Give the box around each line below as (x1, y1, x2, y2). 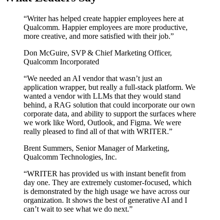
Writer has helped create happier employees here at (27, 14, 184, 23)
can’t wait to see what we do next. (24, 204, 129, 213)
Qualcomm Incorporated (24, 57, 99, 66)
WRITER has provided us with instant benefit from (27, 169, 186, 178)
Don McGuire (24, 48, 67, 57)
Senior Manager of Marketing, (76, 143, 169, 152)
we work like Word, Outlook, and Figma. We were (24, 118, 181, 127)
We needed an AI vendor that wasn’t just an (27, 74, 162, 82)
